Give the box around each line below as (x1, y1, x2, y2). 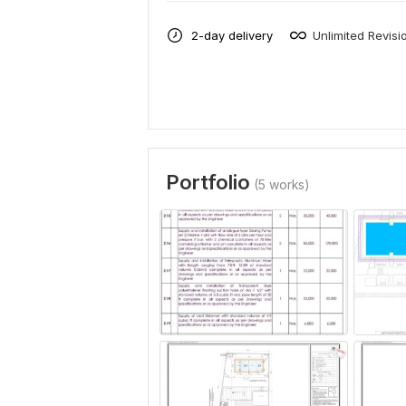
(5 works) (254, 177, 310, 192)
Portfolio (166, 170, 250, 194)
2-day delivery (191, 27, 273, 43)
